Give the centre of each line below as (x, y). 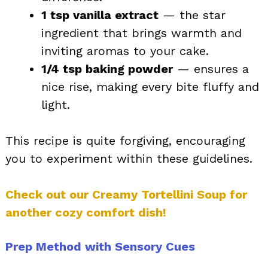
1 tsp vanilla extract (100, 15)
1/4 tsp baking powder (107, 68)
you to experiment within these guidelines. (129, 158)
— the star (192, 15)
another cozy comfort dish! (86, 212)
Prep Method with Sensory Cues (100, 246)
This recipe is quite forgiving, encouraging (125, 140)
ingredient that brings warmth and (141, 33)
